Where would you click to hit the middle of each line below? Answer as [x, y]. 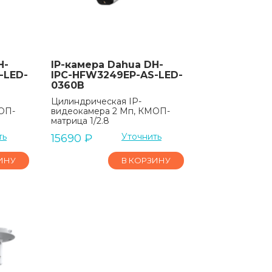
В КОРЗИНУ [146, 160]
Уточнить [141, 136]
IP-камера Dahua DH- [107, 64]
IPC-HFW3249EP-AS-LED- [117, 75]
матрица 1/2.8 [80, 121]
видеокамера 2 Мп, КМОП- [110, 111]
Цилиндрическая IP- [96, 101]
